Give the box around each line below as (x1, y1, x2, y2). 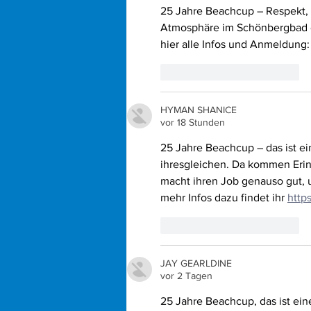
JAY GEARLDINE (160, 257, 232, 269)
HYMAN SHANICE (160, 103, 237, 115)
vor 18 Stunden (160, 116, 225, 128)
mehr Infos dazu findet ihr (160, 191, 287, 203)
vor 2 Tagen (160, 269, 212, 281)
